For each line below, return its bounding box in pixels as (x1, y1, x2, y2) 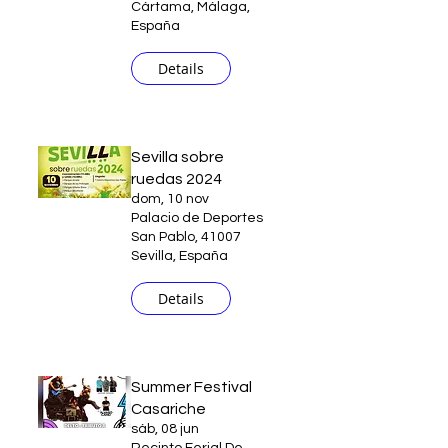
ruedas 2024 (131, 171, 222, 187)
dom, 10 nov (131, 192, 209, 206)
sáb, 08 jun (131, 422, 199, 436)
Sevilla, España (131, 249, 228, 263)
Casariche (131, 401, 206, 417)
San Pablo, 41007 (131, 230, 241, 244)
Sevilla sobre (131, 149, 224, 165)
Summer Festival (131, 379, 252, 395)
